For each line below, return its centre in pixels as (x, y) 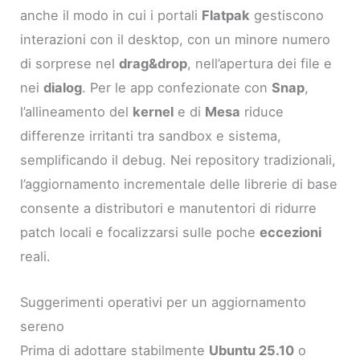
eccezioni (291, 233)
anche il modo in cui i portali (111, 16)
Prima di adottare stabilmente (115, 350)
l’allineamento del (77, 112)
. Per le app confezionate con (177, 88)
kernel (153, 112)
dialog (63, 88)
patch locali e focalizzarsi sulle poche (140, 233)
